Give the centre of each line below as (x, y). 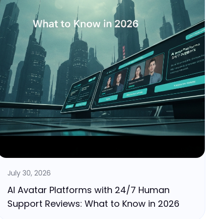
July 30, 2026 (29, 173)
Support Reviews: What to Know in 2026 (93, 204)
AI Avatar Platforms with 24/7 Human (88, 190)
